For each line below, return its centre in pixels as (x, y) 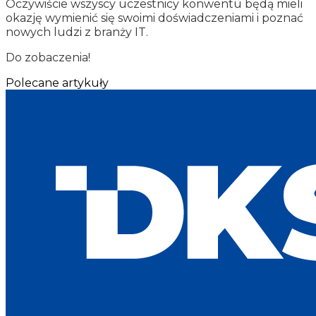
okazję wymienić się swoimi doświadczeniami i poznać (154, 18)
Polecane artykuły (57, 83)
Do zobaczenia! (48, 57)
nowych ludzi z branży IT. (77, 32)
